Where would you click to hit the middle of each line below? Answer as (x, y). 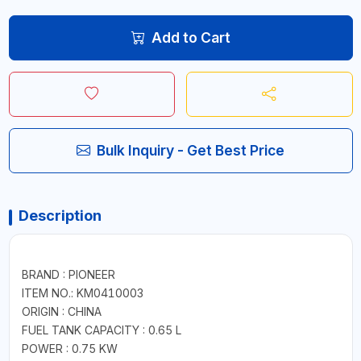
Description (60, 215)
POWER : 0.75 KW (69, 348)
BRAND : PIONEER (68, 274)
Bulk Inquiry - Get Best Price (191, 150)
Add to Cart (191, 37)
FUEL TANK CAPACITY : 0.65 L (101, 330)
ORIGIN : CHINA (61, 311)
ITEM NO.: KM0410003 (82, 293)
